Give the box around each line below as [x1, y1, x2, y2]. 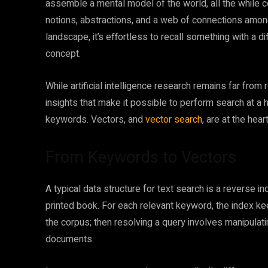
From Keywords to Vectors [45, 148, 236, 167]
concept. [45, 47, 81, 61]
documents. [45, 232, 94, 246]
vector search [145, 112, 202, 127]
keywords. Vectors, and [45, 112, 145, 127]
